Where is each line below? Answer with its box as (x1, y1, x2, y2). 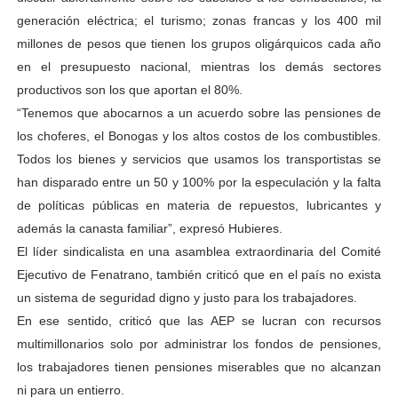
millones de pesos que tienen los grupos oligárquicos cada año (16, 36, 382, 51)
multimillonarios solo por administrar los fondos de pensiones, (16, 337, 382, 351)
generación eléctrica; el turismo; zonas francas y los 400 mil (16, 13, 382, 28)
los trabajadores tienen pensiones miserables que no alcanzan (16, 360, 382, 374)
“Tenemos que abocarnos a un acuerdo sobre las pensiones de (16, 106, 382, 120)
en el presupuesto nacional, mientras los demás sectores (16, 60, 382, 74)
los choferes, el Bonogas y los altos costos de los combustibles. (16, 129, 382, 143)
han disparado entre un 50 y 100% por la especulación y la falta (16, 175, 382, 189)
